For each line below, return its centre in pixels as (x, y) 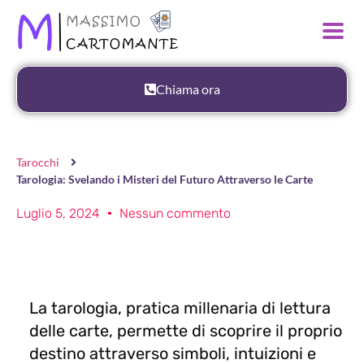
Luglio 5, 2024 (58, 213)
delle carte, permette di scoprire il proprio (186, 330)
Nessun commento (175, 213)
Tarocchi (38, 162)
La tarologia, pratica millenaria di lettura (180, 308)
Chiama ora (188, 89)
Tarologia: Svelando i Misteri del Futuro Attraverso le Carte (165, 179)
